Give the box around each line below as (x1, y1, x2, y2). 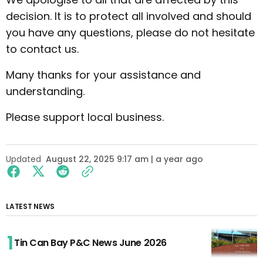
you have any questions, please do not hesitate (6, 25, 255, 41)
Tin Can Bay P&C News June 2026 (14, 236, 167, 250)
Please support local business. (6, 110, 164, 125)
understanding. (6, 84, 85, 99)
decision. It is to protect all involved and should (6, 9, 251, 24)
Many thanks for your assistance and (6, 68, 201, 83)
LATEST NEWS (6, 201, 55, 212)
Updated (6, 153, 41, 166)
